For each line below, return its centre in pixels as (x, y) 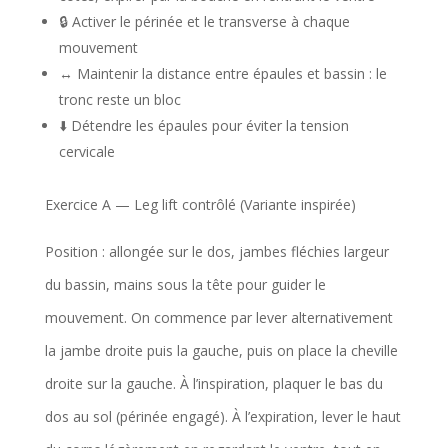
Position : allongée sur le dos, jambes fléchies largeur (216, 251)
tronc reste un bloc (119, 99)
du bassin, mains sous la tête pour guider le (185, 284)
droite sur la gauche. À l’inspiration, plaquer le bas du (213, 383)
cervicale (86, 151)
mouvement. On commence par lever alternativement (218, 317)
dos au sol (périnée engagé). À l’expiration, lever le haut (222, 416)
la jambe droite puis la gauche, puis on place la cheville (221, 350)
